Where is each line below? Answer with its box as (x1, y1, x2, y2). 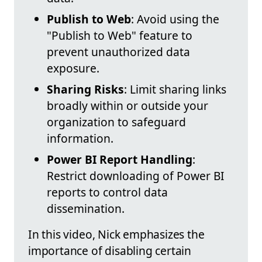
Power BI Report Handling (47, 151, 192, 168)
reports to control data (47, 184, 168, 201)
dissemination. (47, 201, 125, 217)
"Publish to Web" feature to (47, 27, 192, 44)
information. (47, 130, 113, 147)
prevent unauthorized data (47, 44, 190, 60)
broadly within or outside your (47, 98, 208, 114)
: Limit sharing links (124, 81, 226, 98)
